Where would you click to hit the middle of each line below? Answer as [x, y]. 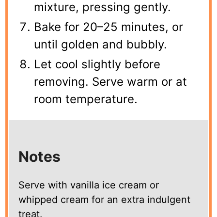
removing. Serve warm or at [111, 81]
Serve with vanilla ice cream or [89, 185]
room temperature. [86, 99]
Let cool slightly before [97, 64]
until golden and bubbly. [101, 44]
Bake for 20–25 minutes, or [109, 27]
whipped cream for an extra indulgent [105, 199]
